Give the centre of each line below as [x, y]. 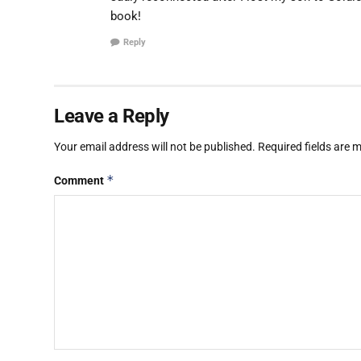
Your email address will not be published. [155, 147]
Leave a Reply [112, 116]
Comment [80, 181]
